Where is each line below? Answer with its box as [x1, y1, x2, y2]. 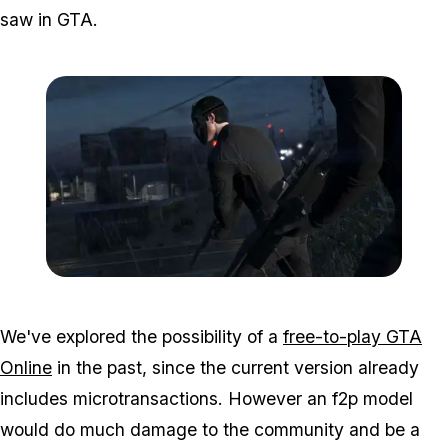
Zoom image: [223, 278, 303, 294]
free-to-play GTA [283, 325, 422, 347]
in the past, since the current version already [52, 356, 419, 378]
